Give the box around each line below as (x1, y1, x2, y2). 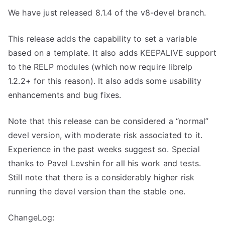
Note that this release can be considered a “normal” (8, 116, 209, 126)
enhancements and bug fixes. (8, 90, 122, 100)
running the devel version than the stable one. (8, 186, 186, 196)
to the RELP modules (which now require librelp (8, 62, 193, 72)
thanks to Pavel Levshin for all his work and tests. (8, 158, 201, 168)
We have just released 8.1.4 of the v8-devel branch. (8, 8, 206, 18)
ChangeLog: (8, 212, 55, 222)
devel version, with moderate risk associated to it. (8, 130, 203, 140)
